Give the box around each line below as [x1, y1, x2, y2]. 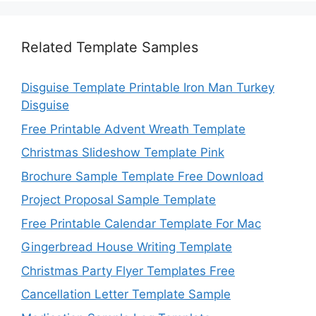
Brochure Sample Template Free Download [21, 169, 264, 183]
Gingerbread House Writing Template [21, 240, 232, 255]
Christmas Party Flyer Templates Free [21, 263, 235, 278]
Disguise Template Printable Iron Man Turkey [21, 80, 274, 95]
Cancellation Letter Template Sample [21, 287, 231, 302]
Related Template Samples [21, 39, 198, 56]
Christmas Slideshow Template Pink [21, 145, 224, 160]
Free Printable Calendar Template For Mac [21, 216, 261, 231]
